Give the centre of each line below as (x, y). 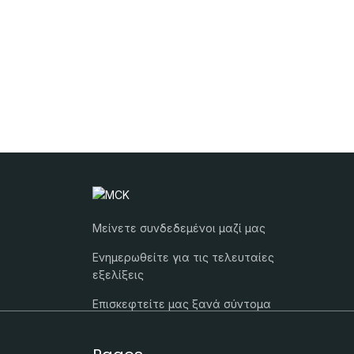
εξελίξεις (118, 275)
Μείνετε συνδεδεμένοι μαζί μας (179, 228)
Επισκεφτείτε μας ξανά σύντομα (182, 304)
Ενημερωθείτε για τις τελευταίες (183, 258)
